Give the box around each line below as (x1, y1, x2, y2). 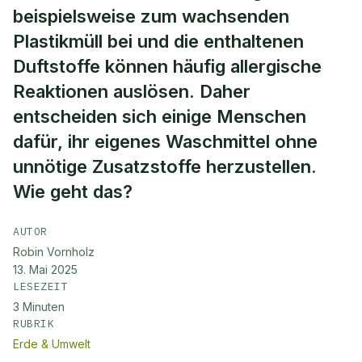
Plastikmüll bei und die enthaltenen (13, 31, 304, 52)
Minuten (23, 300, 65, 314)
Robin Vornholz (13, 245, 95, 259)
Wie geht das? (13, 181, 133, 202)
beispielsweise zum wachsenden (13, 6, 289, 27)
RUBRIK (13, 317, 55, 330)
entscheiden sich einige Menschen (13, 106, 306, 127)
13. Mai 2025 (13, 263, 78, 276)
